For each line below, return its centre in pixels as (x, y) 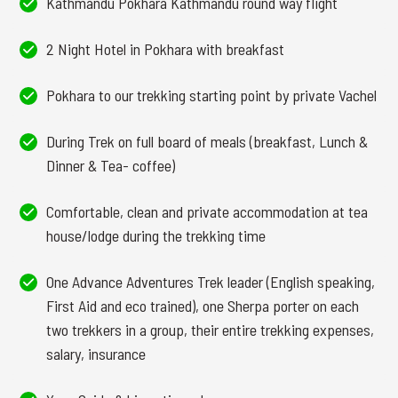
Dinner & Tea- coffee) (111, 165)
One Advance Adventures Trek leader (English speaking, (211, 282)
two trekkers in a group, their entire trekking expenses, (210, 330)
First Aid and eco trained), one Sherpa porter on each (203, 306)
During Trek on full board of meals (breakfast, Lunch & (207, 141)
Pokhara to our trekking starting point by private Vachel (211, 95)
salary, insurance (96, 354)
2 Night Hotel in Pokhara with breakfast (165, 49)
